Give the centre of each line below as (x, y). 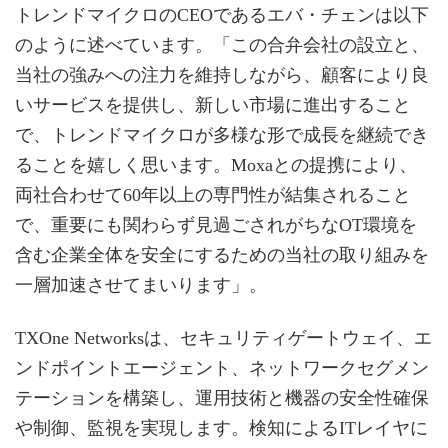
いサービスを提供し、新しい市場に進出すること (213, 104)
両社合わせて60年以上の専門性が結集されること (213, 194)
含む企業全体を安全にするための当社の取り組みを (222, 254)
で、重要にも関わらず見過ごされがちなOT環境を (216, 224)
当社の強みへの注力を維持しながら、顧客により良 (222, 74)
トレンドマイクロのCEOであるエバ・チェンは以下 (222, 14)
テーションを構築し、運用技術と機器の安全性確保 (222, 397)
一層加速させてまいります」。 (141, 284)
